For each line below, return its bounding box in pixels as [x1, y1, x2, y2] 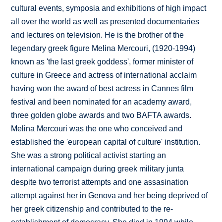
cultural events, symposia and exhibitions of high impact [11, 4, 207, 13]
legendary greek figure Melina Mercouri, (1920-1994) [11, 44, 196, 53]
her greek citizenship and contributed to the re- [11, 205, 173, 214]
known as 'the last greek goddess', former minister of [11, 57, 194, 66]
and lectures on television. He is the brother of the [11, 31, 184, 40]
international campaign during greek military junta [11, 165, 184, 173]
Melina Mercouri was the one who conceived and [11, 124, 183, 133]
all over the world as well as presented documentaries [11, 17, 200, 26]
